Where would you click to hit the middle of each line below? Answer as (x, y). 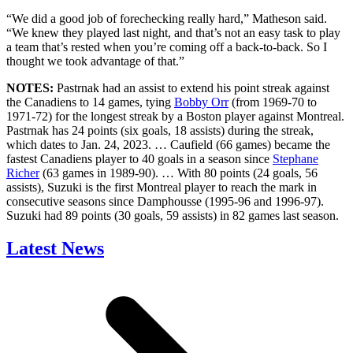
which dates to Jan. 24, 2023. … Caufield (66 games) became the (168, 144)
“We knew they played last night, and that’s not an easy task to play (173, 32)
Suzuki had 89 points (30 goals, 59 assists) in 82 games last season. (173, 215)
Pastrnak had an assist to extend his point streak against (191, 87)
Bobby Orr (201, 102)
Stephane (295, 158)
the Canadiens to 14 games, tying (90, 102)
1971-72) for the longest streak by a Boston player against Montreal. (175, 116)
